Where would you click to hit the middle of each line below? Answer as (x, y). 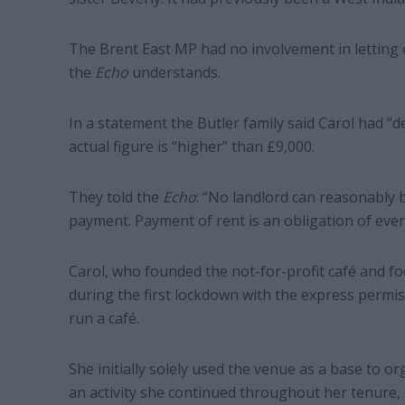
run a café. (104, 319)
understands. (176, 73)
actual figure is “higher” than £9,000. (191, 147)
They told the (115, 198)
